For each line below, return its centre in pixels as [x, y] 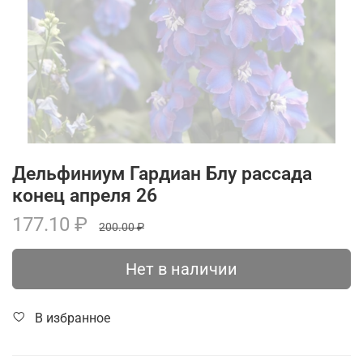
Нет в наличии [181, 269]
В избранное [73, 318]
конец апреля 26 [85, 195]
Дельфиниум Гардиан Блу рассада [162, 173]
